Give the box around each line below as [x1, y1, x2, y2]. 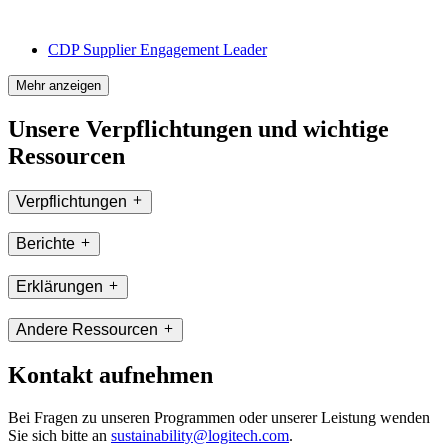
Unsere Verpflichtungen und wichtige [8, 115, 389, 142]
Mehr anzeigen [16, 77, 101, 93]
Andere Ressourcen [16, 320, 158, 338]
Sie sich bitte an [8, 426, 111, 444]
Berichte [16, 235, 75, 253]
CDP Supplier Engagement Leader [48, 40, 267, 58]
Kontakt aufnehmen [8, 361, 213, 388]
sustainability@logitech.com [111, 426, 289, 444]
